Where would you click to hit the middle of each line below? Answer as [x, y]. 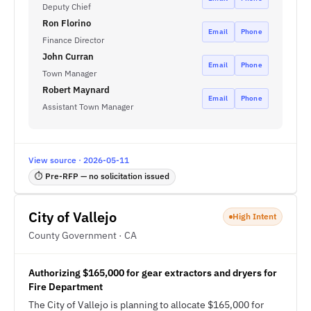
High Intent [254, 216]
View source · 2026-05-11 [79, 160]
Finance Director [73, 40]
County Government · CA [83, 235]
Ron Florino [67, 23]
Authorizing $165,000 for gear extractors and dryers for [153, 273]
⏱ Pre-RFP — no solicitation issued [102, 176]
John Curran [68, 57]
